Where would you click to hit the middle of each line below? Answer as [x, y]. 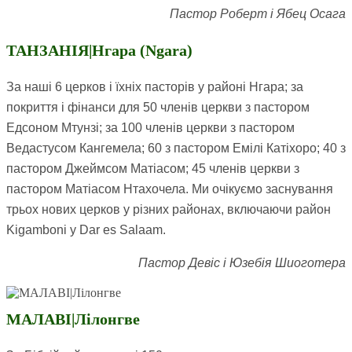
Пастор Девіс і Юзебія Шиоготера [242, 263]
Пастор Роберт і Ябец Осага [258, 14]
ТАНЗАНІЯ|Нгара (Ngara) [99, 51]
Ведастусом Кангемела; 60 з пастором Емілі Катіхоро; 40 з [176, 148]
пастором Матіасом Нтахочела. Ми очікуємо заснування [170, 189]
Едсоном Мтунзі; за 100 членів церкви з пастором [150, 128]
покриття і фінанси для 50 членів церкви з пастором [158, 108]
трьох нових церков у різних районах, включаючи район [169, 210]
